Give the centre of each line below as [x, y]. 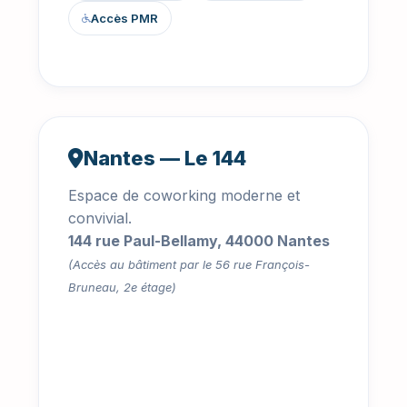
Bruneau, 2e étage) [122, 288]
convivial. [100, 218]
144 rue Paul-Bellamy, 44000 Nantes [199, 241]
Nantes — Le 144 [165, 159]
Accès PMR [124, 19]
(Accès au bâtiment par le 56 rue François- [189, 265]
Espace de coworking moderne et [184, 196]
